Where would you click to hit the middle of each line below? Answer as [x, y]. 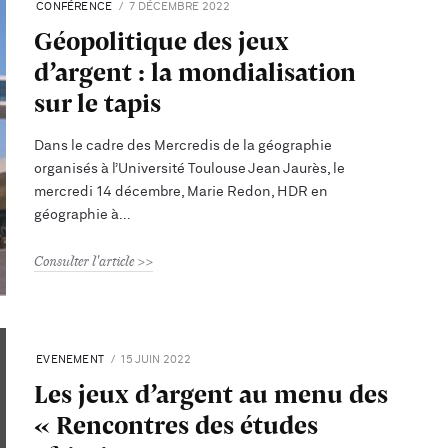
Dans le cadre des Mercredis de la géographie [183, 146]
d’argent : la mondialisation [195, 71]
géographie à [77, 215]
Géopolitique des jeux [162, 40]
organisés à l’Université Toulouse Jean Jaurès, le [190, 169]
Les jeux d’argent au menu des [211, 394]
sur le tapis [98, 102]
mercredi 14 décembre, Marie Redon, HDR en [181, 192]
